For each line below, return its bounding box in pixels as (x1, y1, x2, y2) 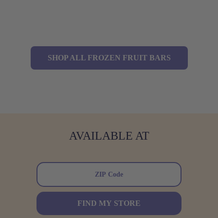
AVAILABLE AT (69, 129, 149, 142)
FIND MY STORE (77, 199, 141, 207)
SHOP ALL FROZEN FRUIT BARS (47, 54, 171, 62)
